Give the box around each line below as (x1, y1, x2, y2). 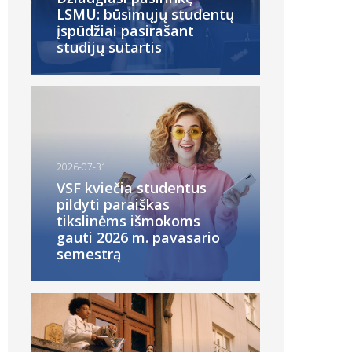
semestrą (57, 244, 121, 263)
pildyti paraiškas (57, 195, 170, 214)
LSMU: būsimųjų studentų (57, 4, 234, 24)
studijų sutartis (57, 37, 162, 57)
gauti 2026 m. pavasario (57, 228, 220, 247)
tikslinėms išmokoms (57, 211, 200, 230)
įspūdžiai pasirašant (57, 20, 194, 40)
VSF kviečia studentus (57, 178, 207, 197)
